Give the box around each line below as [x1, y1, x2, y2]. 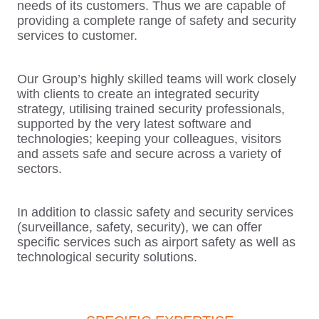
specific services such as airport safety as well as [17, 235, 296, 250]
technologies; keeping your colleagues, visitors [17, 132, 281, 147]
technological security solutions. [17, 250, 197, 265]
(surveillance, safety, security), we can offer [17, 220, 262, 235]
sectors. [17, 162, 62, 177]
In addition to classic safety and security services [17, 205, 293, 220]
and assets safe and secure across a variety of [17, 147, 281, 162]
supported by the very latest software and [17, 117, 251, 132]
